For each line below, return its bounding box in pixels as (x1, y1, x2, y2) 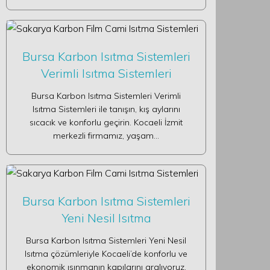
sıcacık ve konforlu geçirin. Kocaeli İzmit (30, 117, 183, 128)
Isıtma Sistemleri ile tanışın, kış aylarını (32, 104, 180, 115)
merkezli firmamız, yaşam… (53, 130, 159, 141)
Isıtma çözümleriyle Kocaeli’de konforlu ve (25, 248, 187, 259)
